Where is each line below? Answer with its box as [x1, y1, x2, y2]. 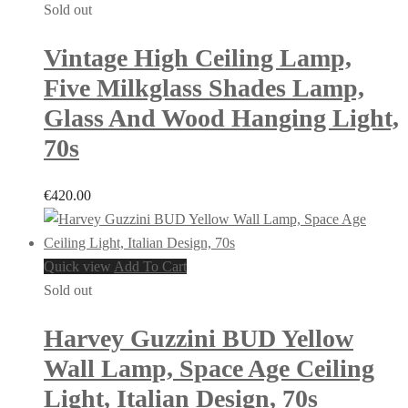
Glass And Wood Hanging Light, [44, 103, 399, 132]
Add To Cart [114, 259, 187, 275]
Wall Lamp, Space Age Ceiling [44, 354, 374, 383]
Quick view [44, 259, 111, 275]
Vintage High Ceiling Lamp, [44, 43, 352, 72]
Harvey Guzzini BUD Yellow [44, 324, 353, 353]
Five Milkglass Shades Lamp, [44, 73, 364, 102]
